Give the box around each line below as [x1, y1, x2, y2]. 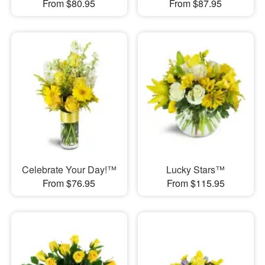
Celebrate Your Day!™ [21, 162, 117, 176]
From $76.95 [43, 176, 96, 190]
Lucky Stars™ [166, 162, 225, 176]
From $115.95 [166, 176, 225, 190]
